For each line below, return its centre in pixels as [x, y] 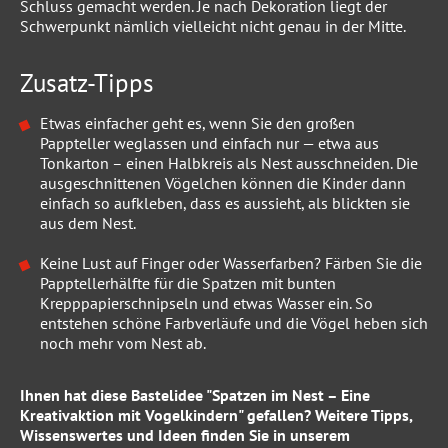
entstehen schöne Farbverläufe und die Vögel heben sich [234, 323]
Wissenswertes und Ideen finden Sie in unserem [185, 435]
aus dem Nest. [88, 223]
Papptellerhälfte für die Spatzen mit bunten [188, 283]
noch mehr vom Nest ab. [123, 343]
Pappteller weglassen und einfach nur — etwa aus [209, 143]
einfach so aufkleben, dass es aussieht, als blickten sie [225, 203]
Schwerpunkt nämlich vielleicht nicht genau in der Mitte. [213, 26]
